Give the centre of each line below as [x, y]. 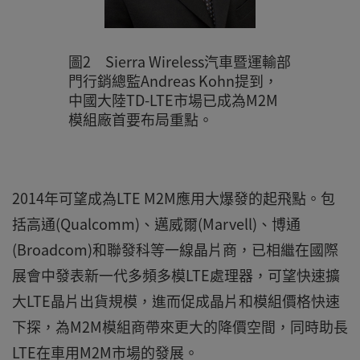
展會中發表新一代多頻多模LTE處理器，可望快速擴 [176, 275]
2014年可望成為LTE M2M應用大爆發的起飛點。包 [174, 198]
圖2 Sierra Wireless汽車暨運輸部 [179, 61]
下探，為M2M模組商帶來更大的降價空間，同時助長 [180, 327]
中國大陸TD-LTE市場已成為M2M [173, 100]
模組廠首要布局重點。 [140, 119]
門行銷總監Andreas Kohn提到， [173, 81]
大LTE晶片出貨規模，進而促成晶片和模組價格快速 [176, 301]
